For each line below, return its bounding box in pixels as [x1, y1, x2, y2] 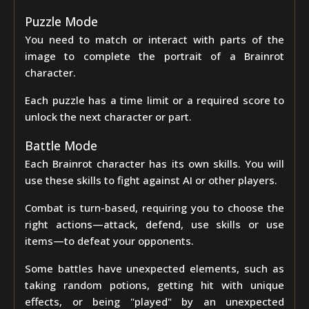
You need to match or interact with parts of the [25, 32, 284, 46]
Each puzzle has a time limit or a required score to [25, 93, 284, 107]
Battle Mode [25, 137, 97, 154]
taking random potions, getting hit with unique [25, 278, 284, 292]
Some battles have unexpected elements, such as [25, 261, 284, 275]
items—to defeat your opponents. [25, 234, 194, 248]
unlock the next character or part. [25, 110, 192, 123]
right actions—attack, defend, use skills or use [25, 217, 284, 231]
